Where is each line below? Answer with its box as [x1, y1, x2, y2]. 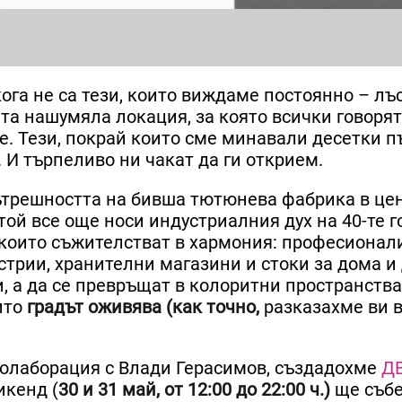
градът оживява [27, 295, 162, 318]
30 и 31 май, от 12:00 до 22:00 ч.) [58, 378, 330, 400]
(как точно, [162, 295, 259, 318]
